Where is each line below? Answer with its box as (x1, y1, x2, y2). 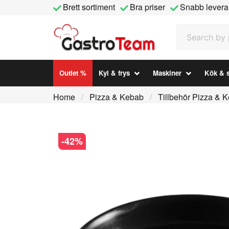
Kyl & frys (99, 68, 130, 78)
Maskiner (153, 68, 182, 78)
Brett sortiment (63, 1, 115, 13)
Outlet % (59, 68, 86, 78)
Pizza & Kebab (89, 91, 144, 103)
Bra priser (130, 1, 165, 13)
